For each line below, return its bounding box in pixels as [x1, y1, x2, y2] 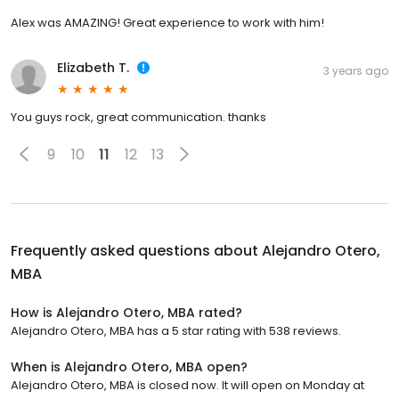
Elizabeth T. [57, 59, 129, 77]
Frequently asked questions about [11, 240, 262, 262]
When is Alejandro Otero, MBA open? [11, 358, 248, 377]
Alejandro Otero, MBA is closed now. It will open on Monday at [11, 377, 364, 395]
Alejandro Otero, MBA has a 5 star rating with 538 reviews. [11, 322, 341, 340]
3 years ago [323, 63, 388, 79]
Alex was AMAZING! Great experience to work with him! [11, 14, 324, 32]
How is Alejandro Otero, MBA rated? [11, 304, 242, 322]
